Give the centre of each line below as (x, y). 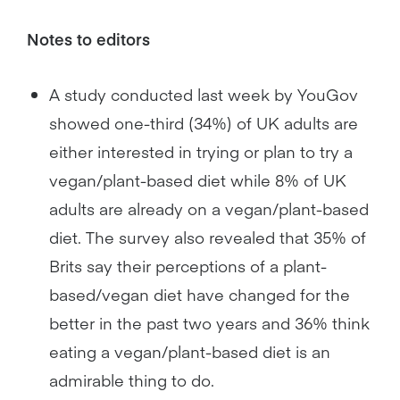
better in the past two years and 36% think (209, 322)
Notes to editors (88, 38)
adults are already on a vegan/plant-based (209, 208)
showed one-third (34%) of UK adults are (204, 122)
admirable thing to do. (132, 379)
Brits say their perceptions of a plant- (188, 265)
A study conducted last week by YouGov (204, 94)
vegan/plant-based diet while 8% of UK (198, 179)
